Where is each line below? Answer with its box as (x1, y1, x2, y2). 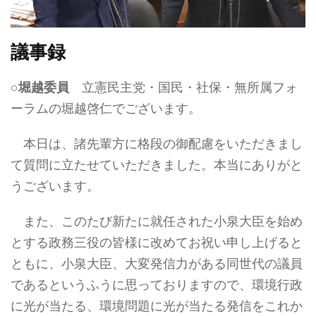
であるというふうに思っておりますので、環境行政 (11, 277, 303, 293)
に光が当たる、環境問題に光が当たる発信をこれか (11, 298, 303, 314)
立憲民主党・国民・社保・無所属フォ (69, 80, 298, 95)
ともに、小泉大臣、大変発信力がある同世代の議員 (11, 256, 303, 272)
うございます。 (11, 178, 99, 194)
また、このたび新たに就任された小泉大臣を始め (11, 214, 303, 229)
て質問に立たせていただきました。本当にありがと (11, 157, 303, 173)
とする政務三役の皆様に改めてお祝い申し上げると (11, 235, 303, 250)
